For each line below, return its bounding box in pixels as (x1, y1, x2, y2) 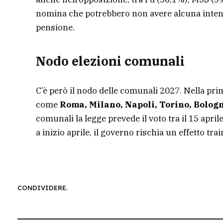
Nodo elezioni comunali (36, 52, 185, 69)
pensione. (36, 22, 75, 33)
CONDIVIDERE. (17, 183, 68, 192)
